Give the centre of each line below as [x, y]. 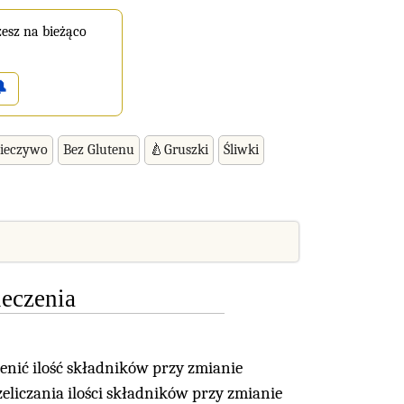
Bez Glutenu [99, 149]
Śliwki [241, 149]
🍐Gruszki [179, 149]
